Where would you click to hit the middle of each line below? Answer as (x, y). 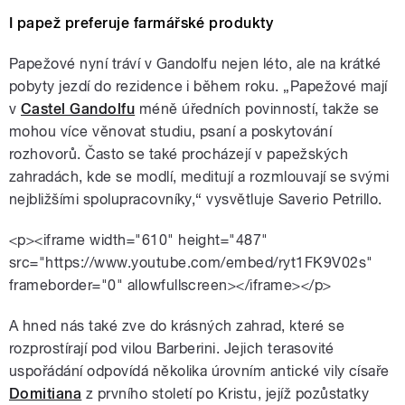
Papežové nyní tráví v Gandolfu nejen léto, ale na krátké (195, 63)
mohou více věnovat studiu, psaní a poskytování (171, 131)
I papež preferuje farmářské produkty (141, 23)
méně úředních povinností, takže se (257, 108)
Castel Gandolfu (78, 108)
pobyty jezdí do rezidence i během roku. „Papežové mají (198, 86)
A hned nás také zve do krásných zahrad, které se (177, 325)
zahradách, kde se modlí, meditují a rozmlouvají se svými (199, 176)
